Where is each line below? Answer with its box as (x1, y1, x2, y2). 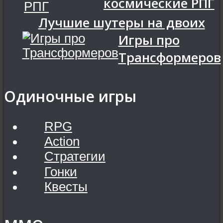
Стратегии (44, 149, 106, 164)
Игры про (118, 31, 180, 49)
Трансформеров (118, 48, 221, 66)
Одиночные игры (4, 86, 136, 107)
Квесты (44, 179, 88, 194)
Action (44, 134, 80, 149)
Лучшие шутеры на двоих (38, 13, 205, 31)
